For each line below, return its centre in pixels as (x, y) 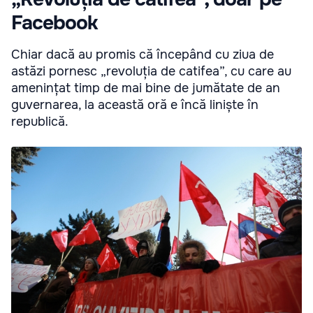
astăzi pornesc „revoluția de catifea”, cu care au (151, 71)
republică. (40, 121)
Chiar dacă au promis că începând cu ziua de (143, 54)
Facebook (54, 23)
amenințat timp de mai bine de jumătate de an (146, 88)
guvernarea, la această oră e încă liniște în (135, 104)
